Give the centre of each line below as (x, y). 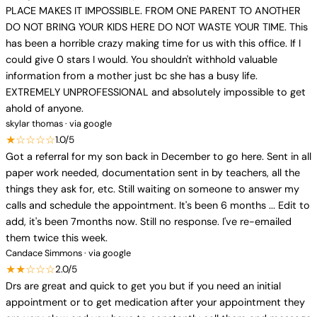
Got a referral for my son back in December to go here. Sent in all (158, 156)
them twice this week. (57, 238)
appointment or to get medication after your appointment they (155, 302)
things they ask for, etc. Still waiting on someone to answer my (152, 189)
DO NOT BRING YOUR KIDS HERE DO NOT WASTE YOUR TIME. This (157, 27)
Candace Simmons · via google (68, 253)
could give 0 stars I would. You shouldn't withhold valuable (142, 59)
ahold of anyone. (45, 108)
